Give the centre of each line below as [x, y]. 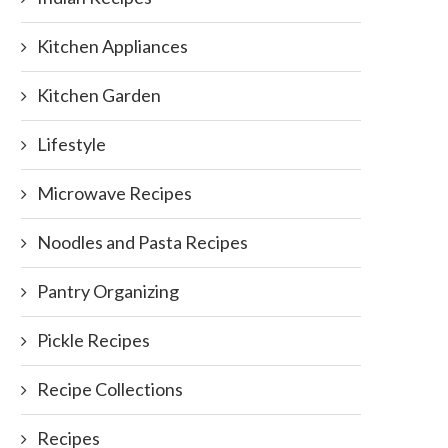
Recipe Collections [110, 389]
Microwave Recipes [114, 193]
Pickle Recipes [93, 340]
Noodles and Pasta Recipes [142, 242]
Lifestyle [71, 144]
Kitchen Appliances [112, 46]
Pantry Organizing [108, 291]
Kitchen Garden [99, 95]
